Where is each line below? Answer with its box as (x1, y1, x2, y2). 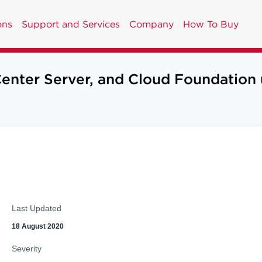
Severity (11, 244, 42, 253)
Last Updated (11, 204, 61, 213)
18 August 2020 (11, 222, 64, 230)
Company (129, 18, 174, 30)
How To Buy (183, 18, 239, 30)
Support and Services (22, 18, 120, 30)
